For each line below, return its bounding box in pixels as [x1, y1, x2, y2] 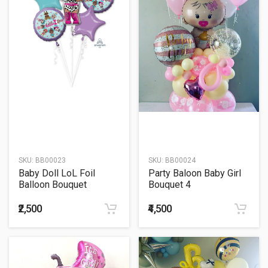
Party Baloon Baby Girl [148, 167, 241, 179]
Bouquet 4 [148, 179, 191, 191]
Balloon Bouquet [19, 179, 87, 191]
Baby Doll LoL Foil [19, 167, 95, 179]
